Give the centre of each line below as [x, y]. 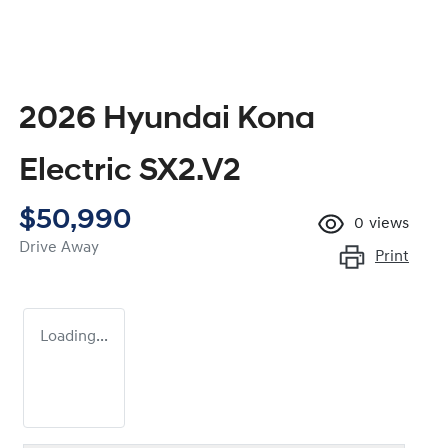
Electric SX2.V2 [130, 172]
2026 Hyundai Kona [167, 120]
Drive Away [59, 248]
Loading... [74, 337]
